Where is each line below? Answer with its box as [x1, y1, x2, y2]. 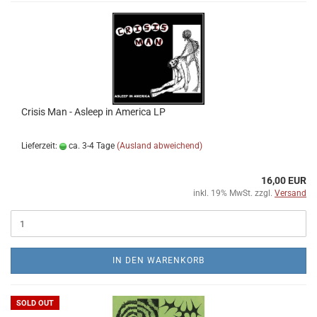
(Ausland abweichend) [117, 141, 202, 151]
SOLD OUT [16, 299, 54, 308]
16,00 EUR [261, 175, 306, 186]
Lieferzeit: [21, 141, 59, 151]
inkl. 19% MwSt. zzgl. [193, 188, 275, 198]
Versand [275, 188, 306, 198]
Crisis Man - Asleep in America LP [21, 106, 166, 117]
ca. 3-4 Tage [67, 141, 115, 151]
